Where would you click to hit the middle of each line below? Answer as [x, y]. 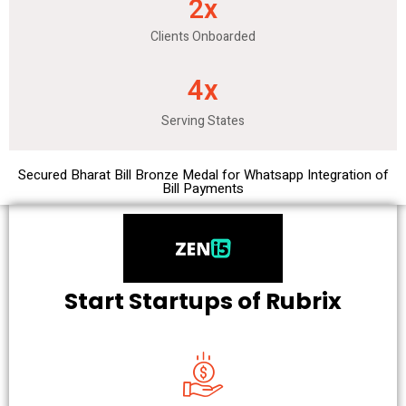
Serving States [203, 121]
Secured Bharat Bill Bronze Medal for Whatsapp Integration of [203, 174]
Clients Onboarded [203, 36]
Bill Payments [203, 188]
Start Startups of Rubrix [203, 301]
